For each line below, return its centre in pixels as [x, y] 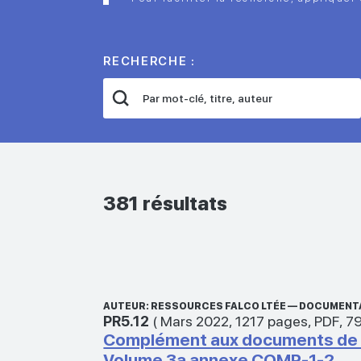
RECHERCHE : [149, 62]
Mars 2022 [195, 321]
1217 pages [272, 321]
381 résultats [166, 204]
